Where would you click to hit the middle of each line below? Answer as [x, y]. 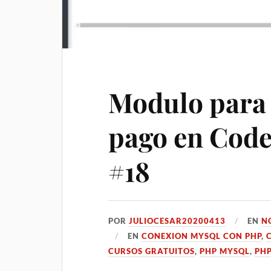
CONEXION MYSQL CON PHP [202, 236]
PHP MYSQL [225, 251]
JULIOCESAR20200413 [178, 221]
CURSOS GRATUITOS [152, 251]
